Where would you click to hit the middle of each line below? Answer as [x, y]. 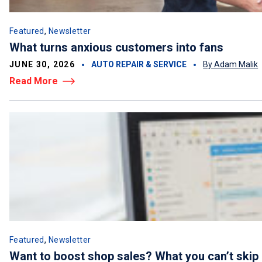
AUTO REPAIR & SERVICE [139, 64]
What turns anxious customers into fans [116, 47]
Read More [34, 81]
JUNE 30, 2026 [42, 64]
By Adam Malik [231, 64]
